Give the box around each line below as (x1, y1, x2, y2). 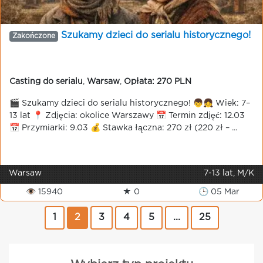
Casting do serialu (9, 78, 83, 85)
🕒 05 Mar (198, 188, 240, 195)
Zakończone (12, 33, 55, 39)
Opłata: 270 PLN (124, 78, 191, 85)
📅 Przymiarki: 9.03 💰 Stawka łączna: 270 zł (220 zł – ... (9, 124, 237, 131)
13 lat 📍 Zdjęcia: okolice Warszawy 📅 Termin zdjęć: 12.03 (9, 112, 245, 119)
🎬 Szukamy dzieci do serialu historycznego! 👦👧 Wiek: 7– (9, 100, 250, 107)
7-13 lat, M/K (204, 170, 254, 177)
